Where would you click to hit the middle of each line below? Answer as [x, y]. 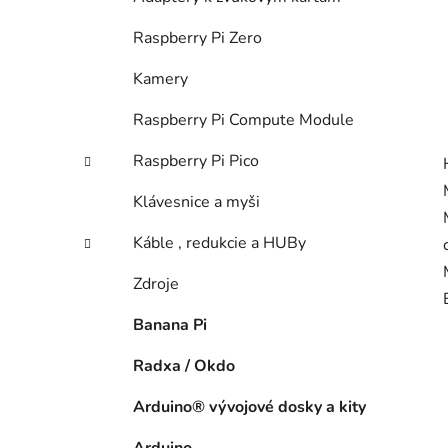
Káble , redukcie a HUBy [219, 243]
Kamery [160, 79]
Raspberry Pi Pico [196, 161]
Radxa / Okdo [184, 366]
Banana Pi [170, 325]
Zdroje [156, 284]
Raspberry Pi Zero [197, 38]
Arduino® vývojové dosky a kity [249, 407]
